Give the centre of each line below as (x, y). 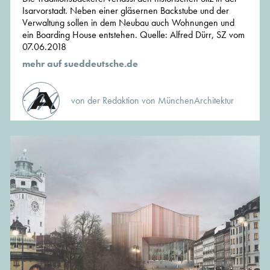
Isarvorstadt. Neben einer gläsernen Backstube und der (126, 11)
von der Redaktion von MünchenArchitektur (152, 101)
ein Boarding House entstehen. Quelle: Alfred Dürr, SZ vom (133, 35)
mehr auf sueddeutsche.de (80, 64)
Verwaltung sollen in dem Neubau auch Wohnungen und (128, 23)
